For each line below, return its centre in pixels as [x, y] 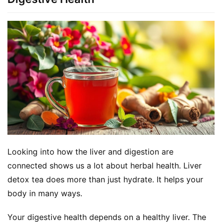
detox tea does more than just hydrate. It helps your [105, 180]
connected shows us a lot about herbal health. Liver [105, 166]
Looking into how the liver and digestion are [90, 152]
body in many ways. [45, 194]
